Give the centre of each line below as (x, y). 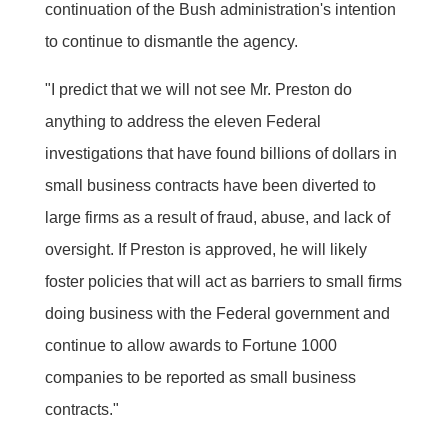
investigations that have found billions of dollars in (220, 153)
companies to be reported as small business (200, 377)
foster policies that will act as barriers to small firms (223, 281)
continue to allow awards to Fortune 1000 (190, 345)
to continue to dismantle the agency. (171, 41)
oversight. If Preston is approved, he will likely (205, 249)
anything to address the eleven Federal (182, 121)
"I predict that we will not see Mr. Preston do (198, 89)
